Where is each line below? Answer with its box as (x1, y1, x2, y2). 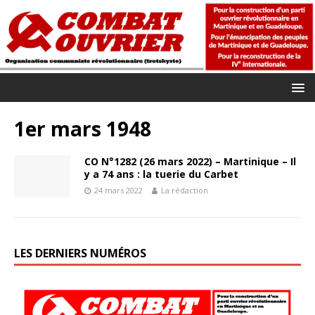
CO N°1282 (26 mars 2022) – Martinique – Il (84, 154, 296, 168)
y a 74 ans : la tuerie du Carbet (84, 167, 238, 181)
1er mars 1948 (14, 115, 151, 142)
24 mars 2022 (94, 184, 143, 195)
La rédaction (161, 184, 208, 195)
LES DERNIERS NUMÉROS (14, 245, 146, 261)
